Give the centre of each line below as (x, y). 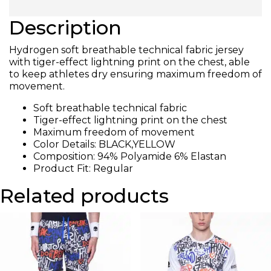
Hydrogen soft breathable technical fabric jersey (126, 50)
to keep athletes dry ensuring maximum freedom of (135, 74)
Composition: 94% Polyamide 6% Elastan (130, 156)
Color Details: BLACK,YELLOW (104, 144)
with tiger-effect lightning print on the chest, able (129, 62)
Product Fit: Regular (83, 168)
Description (65, 27)
